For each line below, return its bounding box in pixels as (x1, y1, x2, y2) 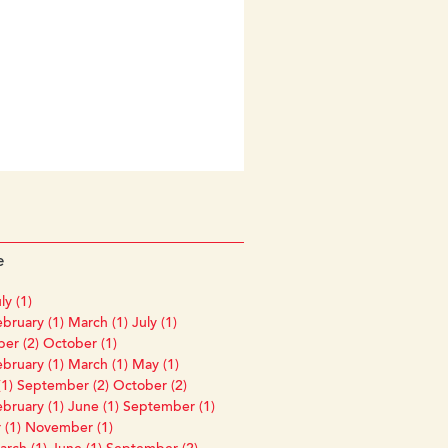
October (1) (42, 337, 117, 352)
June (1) (67, 400, 119, 415)
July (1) (131, 316, 177, 331)
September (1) (122, 400, 215, 415)
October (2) (112, 379, 187, 394)
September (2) (16, 379, 109, 394)
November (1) (24, 421, 113, 436)
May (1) (131, 358, 179, 373)
